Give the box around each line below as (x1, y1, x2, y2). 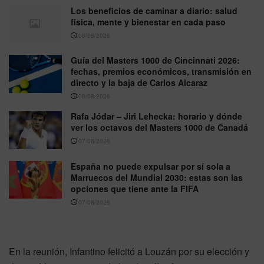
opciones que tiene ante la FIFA (71, 182, 199, 194)
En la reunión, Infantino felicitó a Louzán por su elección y (9, 244, 249, 258)
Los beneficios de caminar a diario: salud (71, 4, 237, 16)
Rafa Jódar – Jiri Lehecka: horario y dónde (71, 110, 242, 123)
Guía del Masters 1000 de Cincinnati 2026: (71, 54, 240, 67)
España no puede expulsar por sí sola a (71, 160, 230, 172)
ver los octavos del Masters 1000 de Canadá (71, 121, 248, 134)
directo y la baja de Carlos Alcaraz (71, 77, 207, 89)
